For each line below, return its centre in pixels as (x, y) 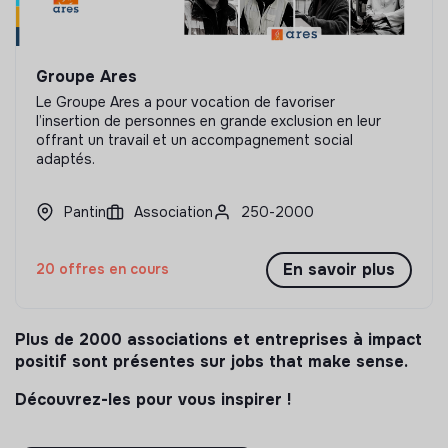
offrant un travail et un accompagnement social (194, 139)
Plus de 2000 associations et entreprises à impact (218, 339)
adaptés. (65, 158)
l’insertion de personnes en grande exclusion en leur (208, 120)
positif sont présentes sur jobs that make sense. (211, 361)
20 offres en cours (102, 269)
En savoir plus (339, 269)
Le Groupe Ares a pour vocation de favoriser (185, 101)
